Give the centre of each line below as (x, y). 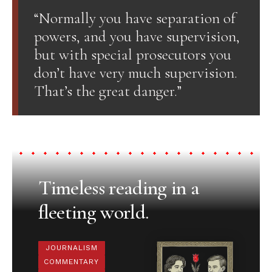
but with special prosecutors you (132, 54)
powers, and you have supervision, (137, 36)
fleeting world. (93, 212)
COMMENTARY (71, 262)
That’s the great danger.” (107, 90)
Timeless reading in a (119, 188)
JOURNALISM (71, 248)
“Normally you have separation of (134, 18)
